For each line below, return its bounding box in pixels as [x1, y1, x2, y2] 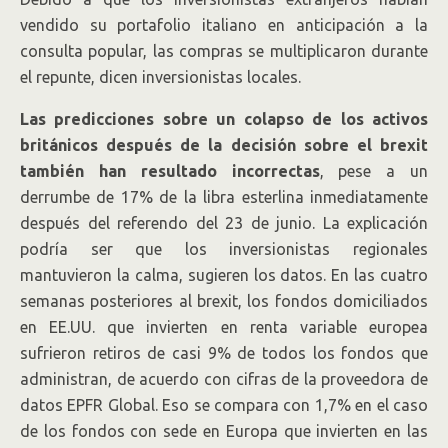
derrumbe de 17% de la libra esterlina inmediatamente [20, 188, 428, 206]
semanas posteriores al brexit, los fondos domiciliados [20, 292, 428, 310]
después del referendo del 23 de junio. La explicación [20, 214, 428, 232]
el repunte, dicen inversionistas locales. [20, 68, 301, 86]
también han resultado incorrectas [20, 162, 320, 180]
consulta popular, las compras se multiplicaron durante [20, 42, 428, 60]
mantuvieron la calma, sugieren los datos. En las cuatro [20, 266, 428, 284]
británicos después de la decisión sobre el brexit [20, 136, 428, 154]
